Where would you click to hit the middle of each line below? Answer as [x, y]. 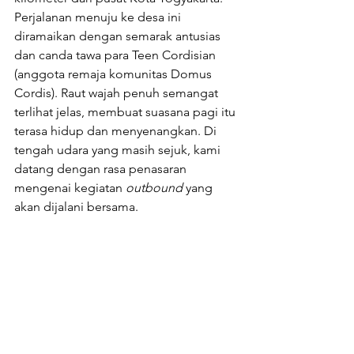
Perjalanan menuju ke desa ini [99, 17]
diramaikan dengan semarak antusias [119, 36]
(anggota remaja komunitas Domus [115, 74]
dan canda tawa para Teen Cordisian [117, 55]
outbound [156, 188]
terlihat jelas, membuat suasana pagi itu [126, 112]
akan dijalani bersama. [76, 207]
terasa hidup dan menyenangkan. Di [117, 131]
